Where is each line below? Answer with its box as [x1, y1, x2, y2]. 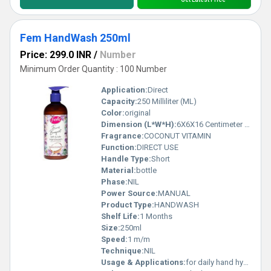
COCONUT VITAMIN [144, 131, 211, 140]
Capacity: [101, 97, 137, 106]
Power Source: [101, 189, 158, 198]
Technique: [101, 246, 144, 255]
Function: [101, 143, 137, 152]
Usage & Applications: [101, 258, 186, 267]
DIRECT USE [137, 143, 178, 152]
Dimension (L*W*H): [101, 120, 177, 129]
